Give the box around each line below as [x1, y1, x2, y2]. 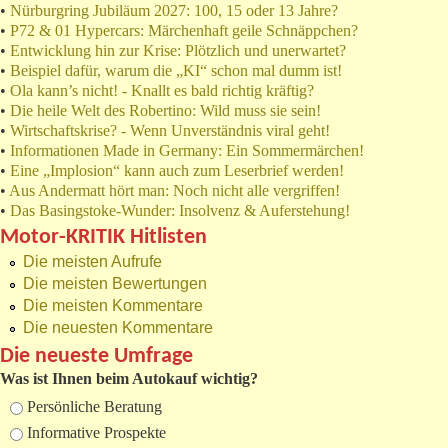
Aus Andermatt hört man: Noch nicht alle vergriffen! [9, 182, 340, 200]
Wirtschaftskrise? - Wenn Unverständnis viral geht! [10, 122, 330, 140]
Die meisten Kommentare [23, 297, 203, 315]
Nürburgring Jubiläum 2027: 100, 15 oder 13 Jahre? [10, 2, 338, 20]
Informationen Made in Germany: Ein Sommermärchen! [10, 142, 364, 160]
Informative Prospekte [27, 424, 166, 442]
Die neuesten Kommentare [23, 319, 213, 337]
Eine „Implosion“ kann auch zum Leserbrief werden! [10, 162, 344, 180]
